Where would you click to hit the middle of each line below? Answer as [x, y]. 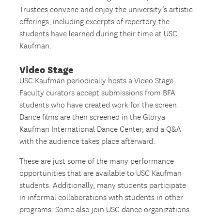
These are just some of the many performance [97, 161]
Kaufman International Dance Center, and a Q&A [101, 129]
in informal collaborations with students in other [101, 198]
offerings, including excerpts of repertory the [95, 22]
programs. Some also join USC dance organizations [105, 210]
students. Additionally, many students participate [103, 186]
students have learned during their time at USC [99, 34]
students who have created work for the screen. [99, 105]
